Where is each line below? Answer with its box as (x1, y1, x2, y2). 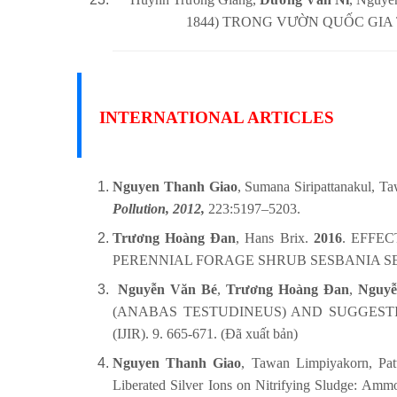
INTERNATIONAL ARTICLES (99, 108, 334, 128)
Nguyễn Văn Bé (117, 281, 217, 297)
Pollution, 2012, (113, 200, 205, 216)
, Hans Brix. (236, 230, 314, 245)
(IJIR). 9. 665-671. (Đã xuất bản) (113, 325, 298, 341)
